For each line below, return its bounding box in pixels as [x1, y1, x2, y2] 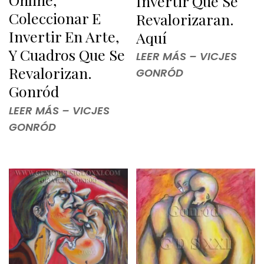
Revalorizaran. [136, 9, 234, 29]
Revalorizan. [9, 63, 92, 83]
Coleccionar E [9, 8, 101, 28]
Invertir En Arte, [9, 27, 119, 47]
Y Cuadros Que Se [9, 45, 125, 65]
